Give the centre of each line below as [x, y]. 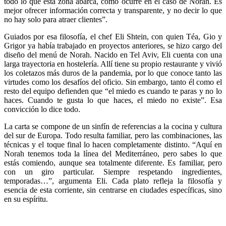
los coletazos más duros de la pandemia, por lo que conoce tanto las [113, 73]
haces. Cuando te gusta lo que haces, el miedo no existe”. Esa [113, 100]
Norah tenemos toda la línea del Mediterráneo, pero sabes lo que [113, 153]
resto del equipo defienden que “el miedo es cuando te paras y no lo [113, 91]
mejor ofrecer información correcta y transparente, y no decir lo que [113, 10]
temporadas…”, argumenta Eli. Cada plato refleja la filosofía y [113, 181]
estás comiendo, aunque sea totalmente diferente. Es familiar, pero [113, 162]
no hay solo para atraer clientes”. [56, 19]
